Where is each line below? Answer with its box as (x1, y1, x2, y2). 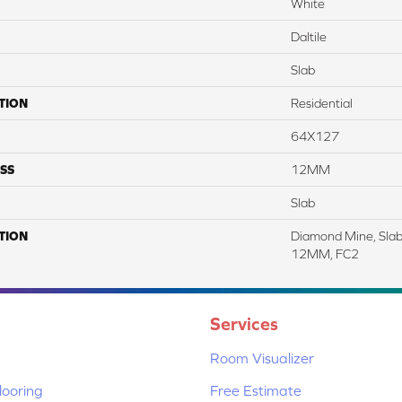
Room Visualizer (210, 349, 314, 366)
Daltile (291, 29, 327, 44)
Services (210, 312, 278, 334)
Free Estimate (210, 381, 301, 398)
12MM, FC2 (291, 246, 359, 261)
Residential (291, 95, 353, 110)
